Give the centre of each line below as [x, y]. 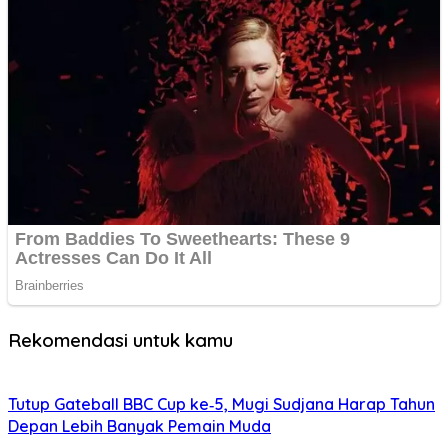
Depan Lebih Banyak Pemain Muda [139, 425]
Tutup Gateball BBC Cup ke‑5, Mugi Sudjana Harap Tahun [221, 403]
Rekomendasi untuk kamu [120, 339]
